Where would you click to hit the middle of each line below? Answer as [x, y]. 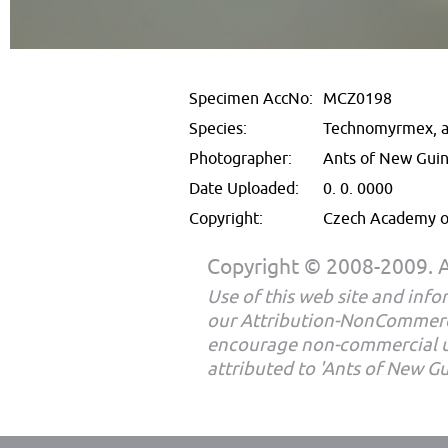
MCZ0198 [357, 99]
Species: [218, 129]
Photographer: [240, 159]
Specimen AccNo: [251, 99]
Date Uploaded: [244, 189]
